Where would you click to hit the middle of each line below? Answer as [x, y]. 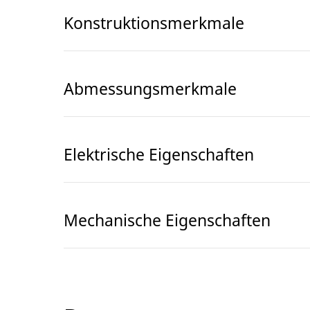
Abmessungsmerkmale [150, 89]
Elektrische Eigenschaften [159, 155]
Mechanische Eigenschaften [167, 220]
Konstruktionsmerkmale [154, 23]
